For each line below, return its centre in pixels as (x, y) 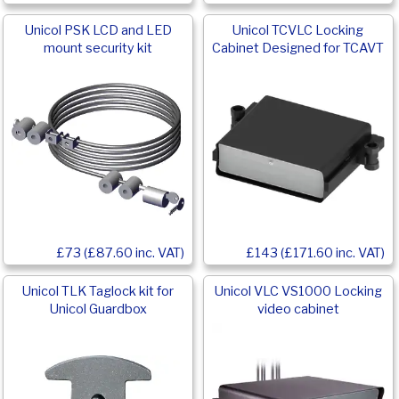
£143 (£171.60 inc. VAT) (315, 252)
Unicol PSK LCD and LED (98, 31)
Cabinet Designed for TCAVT (298, 49)
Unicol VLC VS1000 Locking (298, 292)
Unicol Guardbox (98, 309)
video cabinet (298, 309)
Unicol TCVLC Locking (298, 31)
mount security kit (98, 49)
